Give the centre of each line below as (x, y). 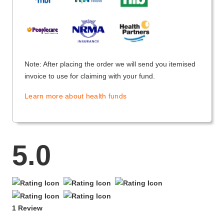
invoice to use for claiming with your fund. (90, 76)
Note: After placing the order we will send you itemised (110, 64)
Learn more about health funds (76, 96)
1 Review (27, 208)
